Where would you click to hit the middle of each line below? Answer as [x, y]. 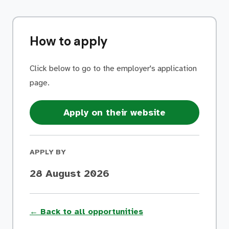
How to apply [69, 41]
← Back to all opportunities [86, 212]
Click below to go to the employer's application [113, 68]
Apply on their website [114, 112]
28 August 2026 [70, 174]
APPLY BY [48, 152]
